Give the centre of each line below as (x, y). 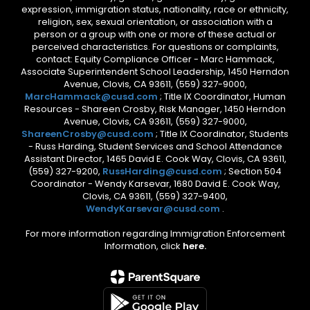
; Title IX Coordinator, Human (222, 97)
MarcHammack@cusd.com (91, 97)
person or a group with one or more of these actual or (155, 34)
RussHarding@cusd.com (162, 171)
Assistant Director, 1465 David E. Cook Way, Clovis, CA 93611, (155, 159)
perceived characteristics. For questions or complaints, (155, 47)
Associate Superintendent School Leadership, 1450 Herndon (155, 72)
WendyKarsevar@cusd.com (154, 209)
